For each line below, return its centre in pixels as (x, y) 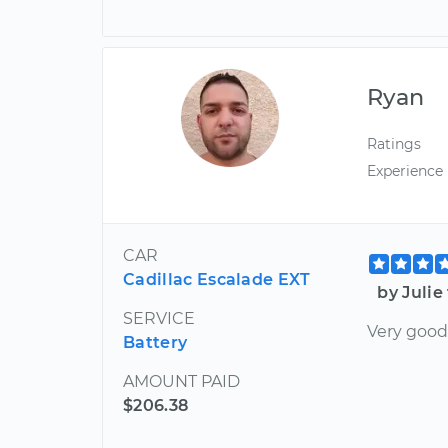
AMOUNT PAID (181, 382)
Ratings (394, 143)
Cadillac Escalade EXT (217, 280)
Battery (155, 343)
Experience (405, 170)
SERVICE (159, 319)
